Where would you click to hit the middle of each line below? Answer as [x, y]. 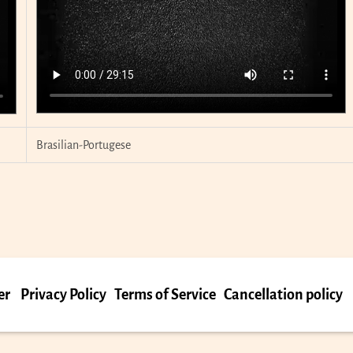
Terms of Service [165, 294]
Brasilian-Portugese [84, 145]
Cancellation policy [283, 294]
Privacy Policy [63, 294]
